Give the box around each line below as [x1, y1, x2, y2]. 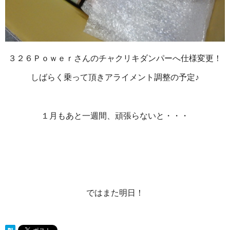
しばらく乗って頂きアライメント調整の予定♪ [31, 73, 199, 82]
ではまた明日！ [86, 188, 144, 198]
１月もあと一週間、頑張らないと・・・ [41, 111, 189, 121]
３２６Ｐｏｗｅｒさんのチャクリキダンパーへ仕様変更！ [8, 53, 222, 63]
